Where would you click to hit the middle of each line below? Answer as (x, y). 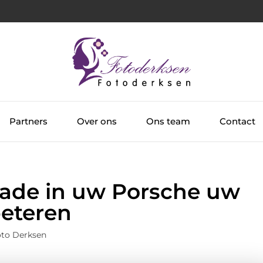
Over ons (97, 121)
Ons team (168, 121)
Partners (28, 121)
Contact (237, 121)
